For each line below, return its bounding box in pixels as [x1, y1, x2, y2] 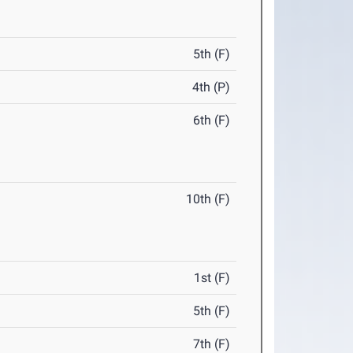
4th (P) [192, 80, 231, 95]
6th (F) [193, 113, 231, 128]
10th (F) [186, 191, 231, 207]
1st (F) [194, 270, 231, 286]
